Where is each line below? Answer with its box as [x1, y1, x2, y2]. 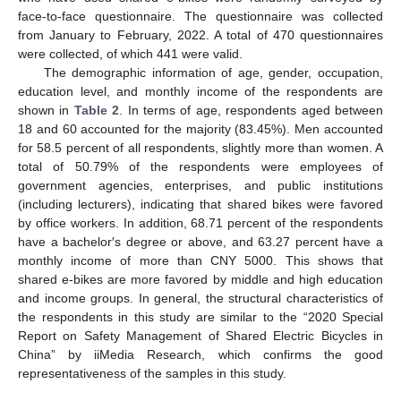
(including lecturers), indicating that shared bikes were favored [18, 197, 383, 212]
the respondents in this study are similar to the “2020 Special [18, 310, 383, 325]
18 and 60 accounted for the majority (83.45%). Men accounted [18, 122, 383, 137]
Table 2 [73, 103, 120, 118]
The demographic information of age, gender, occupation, [43, 65, 383, 81]
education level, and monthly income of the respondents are [18, 84, 383, 99]
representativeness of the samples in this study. [18, 366, 286, 381]
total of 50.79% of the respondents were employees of [18, 159, 383, 175]
